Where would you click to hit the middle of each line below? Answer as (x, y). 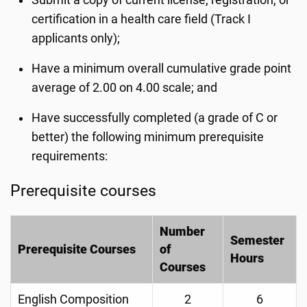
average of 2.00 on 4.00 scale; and (125, 88)
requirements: (70, 156)
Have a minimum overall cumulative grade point (162, 69)
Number (182, 232)
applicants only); (76, 38)
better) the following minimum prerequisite (148, 137)
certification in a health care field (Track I (142, 19)
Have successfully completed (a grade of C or (155, 118)
